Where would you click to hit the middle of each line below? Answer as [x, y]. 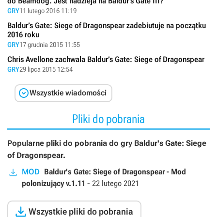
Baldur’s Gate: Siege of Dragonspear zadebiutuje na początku [107, 25]
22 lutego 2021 [116, 183]
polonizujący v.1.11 [54, 183]
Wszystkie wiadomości [68, 93]
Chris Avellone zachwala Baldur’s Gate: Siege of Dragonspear [106, 59]
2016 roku [23, 34]
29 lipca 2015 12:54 [46, 69]
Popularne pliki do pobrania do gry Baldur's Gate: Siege [107, 143]
